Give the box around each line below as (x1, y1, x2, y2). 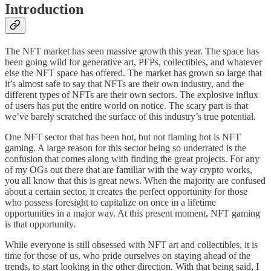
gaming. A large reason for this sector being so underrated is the (5, 143, 246, 154)
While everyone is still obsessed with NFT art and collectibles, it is (5, 240, 258, 250)
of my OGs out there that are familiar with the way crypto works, (5, 165, 252, 175)
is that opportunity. (5, 219, 76, 230)
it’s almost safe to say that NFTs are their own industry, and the (5, 79, 244, 90)
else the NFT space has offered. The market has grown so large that (5, 68, 262, 79)
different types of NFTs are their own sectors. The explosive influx (5, 90, 258, 100)
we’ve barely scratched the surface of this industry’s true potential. (5, 111, 256, 122)
